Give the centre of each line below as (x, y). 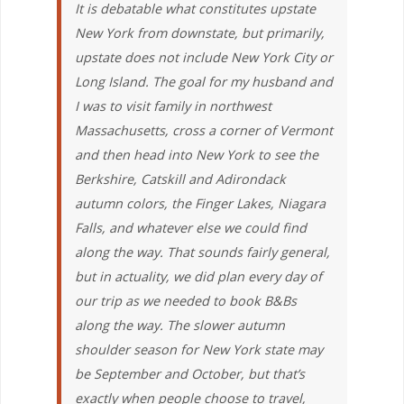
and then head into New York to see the (196, 155)
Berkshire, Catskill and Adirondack (180, 179)
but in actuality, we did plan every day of (198, 277)
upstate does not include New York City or (203, 58)
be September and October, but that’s (189, 374)
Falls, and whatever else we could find (190, 228)
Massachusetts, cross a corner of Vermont (203, 131)
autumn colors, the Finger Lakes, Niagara (200, 204)
